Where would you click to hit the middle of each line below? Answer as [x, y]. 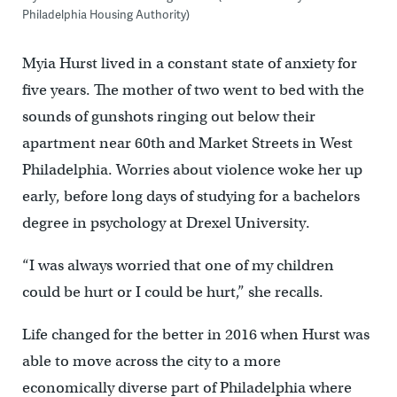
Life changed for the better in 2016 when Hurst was [195, 334]
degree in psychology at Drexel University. [166, 222]
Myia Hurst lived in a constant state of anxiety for [189, 63]
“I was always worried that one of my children [178, 265]
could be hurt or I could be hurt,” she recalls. [172, 292]
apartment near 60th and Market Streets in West [187, 143]
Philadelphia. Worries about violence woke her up [192, 169]
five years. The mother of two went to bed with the [193, 90]
